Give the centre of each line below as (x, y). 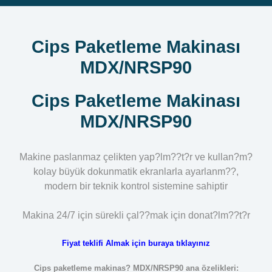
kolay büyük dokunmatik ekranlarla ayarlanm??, (136, 172)
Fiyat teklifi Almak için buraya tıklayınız (136, 243)
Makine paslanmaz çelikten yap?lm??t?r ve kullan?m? (136, 157)
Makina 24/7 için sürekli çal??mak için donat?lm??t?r (136, 215)
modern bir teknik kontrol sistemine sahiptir (136, 186)
